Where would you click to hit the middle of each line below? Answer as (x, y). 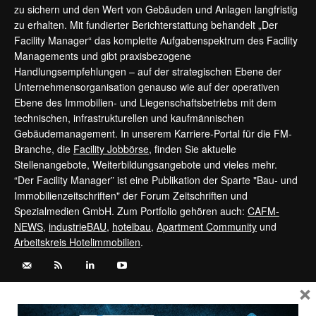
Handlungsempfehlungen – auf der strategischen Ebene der (148, 72)
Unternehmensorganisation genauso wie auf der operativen (147, 87)
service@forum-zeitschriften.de (204, 302)
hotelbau (132, 227)
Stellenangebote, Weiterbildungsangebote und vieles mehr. (146, 165)
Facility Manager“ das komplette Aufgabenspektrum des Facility (156, 41)
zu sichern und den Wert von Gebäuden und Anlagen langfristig (156, 10)
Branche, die (44, 149)
